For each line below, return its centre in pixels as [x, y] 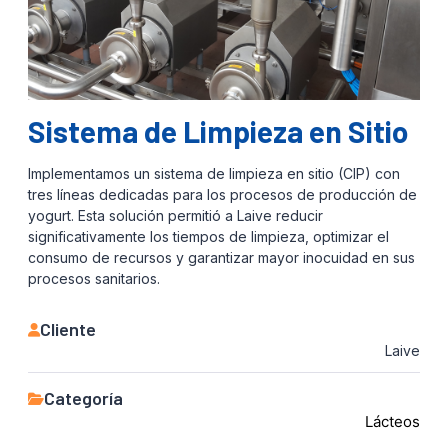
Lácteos [392, 422]
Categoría [83, 398]
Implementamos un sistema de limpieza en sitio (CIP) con [214, 174]
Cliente [68, 329]
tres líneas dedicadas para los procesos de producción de [222, 195]
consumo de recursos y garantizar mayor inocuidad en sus [221, 258]
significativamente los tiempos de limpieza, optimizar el [208, 237]
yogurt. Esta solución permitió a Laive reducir [175, 216]
